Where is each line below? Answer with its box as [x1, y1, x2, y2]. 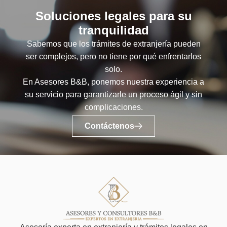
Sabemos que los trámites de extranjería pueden [26, 39, 201, 48]
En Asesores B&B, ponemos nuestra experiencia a [23, 77, 204, 86]
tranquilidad [78, 23, 149, 37]
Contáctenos [85, 122, 134, 131]
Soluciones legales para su [35, 9, 192, 23]
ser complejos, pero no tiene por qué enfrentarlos [26, 52, 201, 61]
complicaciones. [84, 102, 143, 111]
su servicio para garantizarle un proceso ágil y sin [25, 90, 202, 99]
